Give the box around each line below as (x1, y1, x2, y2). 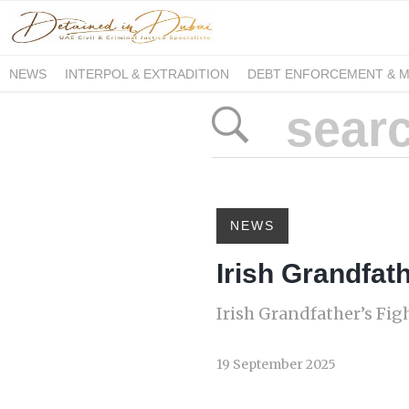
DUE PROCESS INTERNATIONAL (9, 95, 205, 110)
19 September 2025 (216, 356, 336, 372)
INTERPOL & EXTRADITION (65, 66, 229, 81)
